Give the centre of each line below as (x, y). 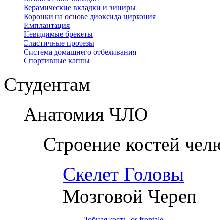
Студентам (47, 84)
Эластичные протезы (59, 43)
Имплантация (47, 25)
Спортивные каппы (57, 60)
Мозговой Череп (130, 196)
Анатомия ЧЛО (86, 114)
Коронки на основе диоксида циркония (90, 16)
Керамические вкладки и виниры (80, 7)
